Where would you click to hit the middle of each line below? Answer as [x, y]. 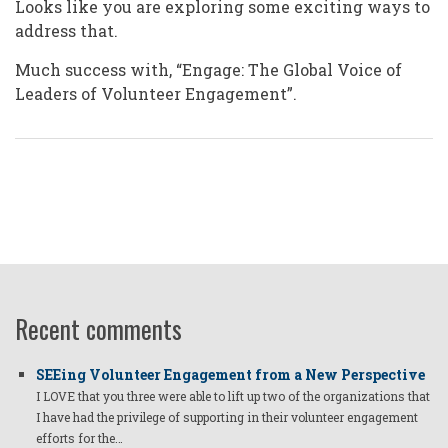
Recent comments [98, 329]
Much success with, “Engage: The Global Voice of [208, 70]
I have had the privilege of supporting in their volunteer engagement [227, 417]
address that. [66, 31]
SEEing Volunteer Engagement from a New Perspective [230, 375]
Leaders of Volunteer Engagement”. [156, 94]
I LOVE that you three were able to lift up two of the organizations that [233, 396]
